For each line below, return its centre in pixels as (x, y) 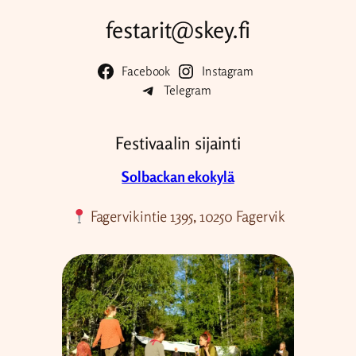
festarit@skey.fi (178, 29)
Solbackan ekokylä (178, 177)
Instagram (227, 71)
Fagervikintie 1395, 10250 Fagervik (186, 217)
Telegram (188, 90)
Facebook (146, 71)
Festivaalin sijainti (178, 143)
